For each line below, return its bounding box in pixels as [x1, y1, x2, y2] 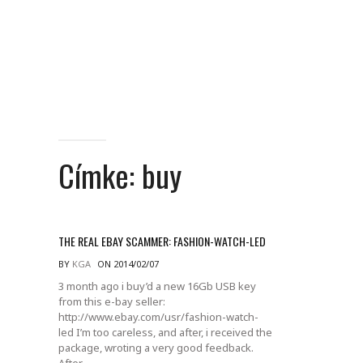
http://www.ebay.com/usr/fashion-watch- [58, 309, 258, 324]
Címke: [58, 152, 142, 198]
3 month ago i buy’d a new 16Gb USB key [58, 278, 256, 293]
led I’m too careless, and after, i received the [58, 324, 272, 340]
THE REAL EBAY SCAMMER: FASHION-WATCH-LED [58, 232, 266, 250]
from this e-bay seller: [58, 293, 165, 309]
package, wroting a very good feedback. [58, 340, 254, 355]
